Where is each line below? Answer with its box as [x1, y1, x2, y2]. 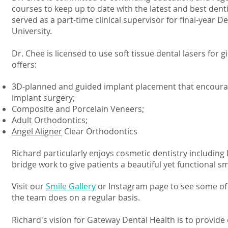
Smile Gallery [46, 181, 96, 192]
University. [12, 25, 52, 37]
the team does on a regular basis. [12, 192, 140, 203]
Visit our [12, 181, 46, 192]
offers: [12, 59, 37, 70]
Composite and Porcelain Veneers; [12, 103, 144, 115]
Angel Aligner [12, 126, 62, 137]
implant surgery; [12, 92, 75, 103]
